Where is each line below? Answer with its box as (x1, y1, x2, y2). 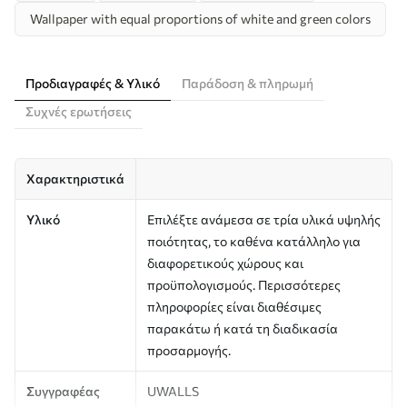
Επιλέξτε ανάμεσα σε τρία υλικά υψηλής (147, 211, 381, 227)
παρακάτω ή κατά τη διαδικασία (147, 320, 338, 336)
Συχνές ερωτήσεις (25, 103, 132, 119)
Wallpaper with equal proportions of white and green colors (30, 10, 371, 26)
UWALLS (147, 382, 199, 399)
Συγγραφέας (26, 382, 100, 399)
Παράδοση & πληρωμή (182, 74, 313, 91)
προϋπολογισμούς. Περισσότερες (147, 276, 341, 293)
